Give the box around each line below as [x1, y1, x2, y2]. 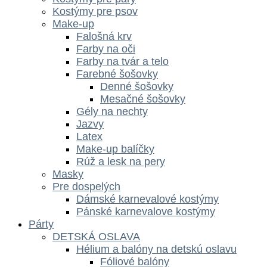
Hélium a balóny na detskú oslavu [76, 243, 237, 255]
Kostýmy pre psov [52, 5, 138, 17]
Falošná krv [76, 30, 132, 42]
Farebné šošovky [76, 67, 158, 80]
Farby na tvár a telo [76, 55, 169, 67]
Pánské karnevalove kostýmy [76, 205, 215, 218]
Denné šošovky [100, 80, 173, 92]
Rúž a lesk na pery [76, 155, 165, 167]
